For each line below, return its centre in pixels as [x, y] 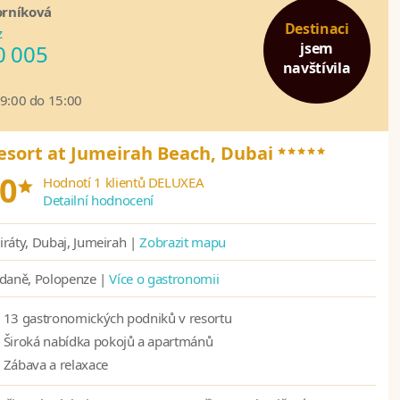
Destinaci [317, 28]
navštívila [317, 67]
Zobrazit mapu [183, 242]
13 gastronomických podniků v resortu [117, 318]
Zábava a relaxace [55, 365]
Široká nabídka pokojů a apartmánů [108, 342]
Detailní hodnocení [98, 200]
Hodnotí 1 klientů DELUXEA [124, 183]
